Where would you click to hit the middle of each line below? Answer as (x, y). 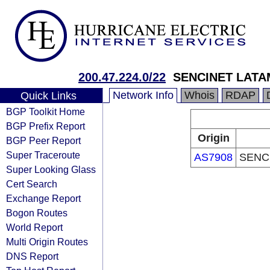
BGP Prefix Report (46, 126)
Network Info (143, 95)
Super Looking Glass (51, 169)
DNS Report (32, 256)
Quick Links (48, 96)
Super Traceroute (43, 155)
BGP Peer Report (43, 140)
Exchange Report (43, 198)
